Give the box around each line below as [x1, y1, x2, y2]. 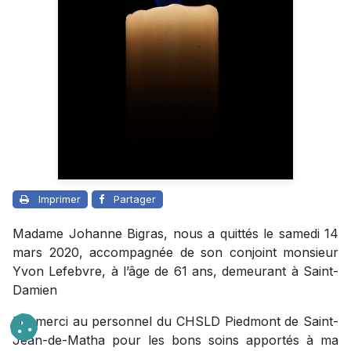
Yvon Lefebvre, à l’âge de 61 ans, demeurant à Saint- [13, 263, 338, 280]
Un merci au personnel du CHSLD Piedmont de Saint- [13, 313, 338, 330]
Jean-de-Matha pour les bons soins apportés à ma [13, 332, 338, 349]
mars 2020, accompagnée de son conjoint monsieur [13, 244, 338, 261]
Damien [13, 282, 57, 299]
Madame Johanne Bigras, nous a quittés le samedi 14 [13, 226, 338, 242]
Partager [114, 193, 156, 206]
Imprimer [38, 193, 81, 206]
